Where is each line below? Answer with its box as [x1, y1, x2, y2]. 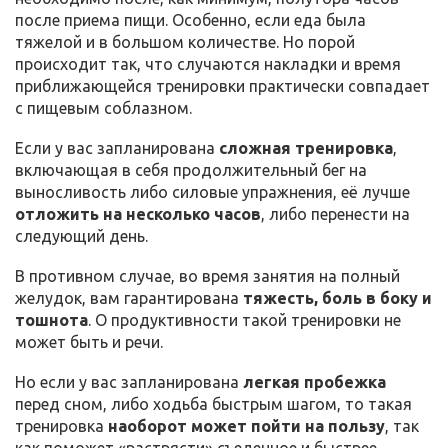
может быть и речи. [15, 333, 163, 352]
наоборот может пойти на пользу [108, 417, 385, 436]
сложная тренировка [219, 139, 393, 158]
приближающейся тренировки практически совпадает [15, 77, 430, 96]
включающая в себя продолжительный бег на [15, 161, 367, 180]
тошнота [15, 311, 88, 330]
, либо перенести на [261, 205, 410, 224]
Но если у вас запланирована [15, 373, 243, 392]
